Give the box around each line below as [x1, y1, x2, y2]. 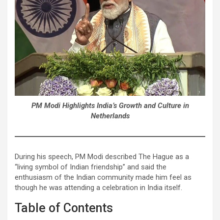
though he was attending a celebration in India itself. [15, 183, 182, 192]
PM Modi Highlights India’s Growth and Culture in [31, 101, 189, 110]
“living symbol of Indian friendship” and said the [15, 162, 166, 171]
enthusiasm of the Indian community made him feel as [15, 172, 192, 182]
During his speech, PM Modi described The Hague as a [15, 152, 189, 161]
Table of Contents [15, 200, 113, 215]
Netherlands [90, 111, 130, 120]
